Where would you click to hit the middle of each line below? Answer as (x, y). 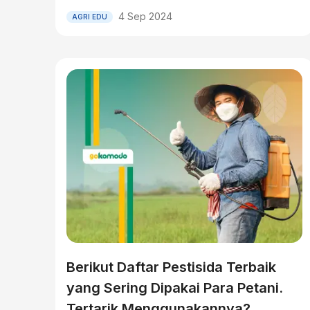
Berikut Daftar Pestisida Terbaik (171, 267)
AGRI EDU (90, 16)
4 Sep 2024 (145, 16)
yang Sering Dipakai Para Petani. (175, 288)
